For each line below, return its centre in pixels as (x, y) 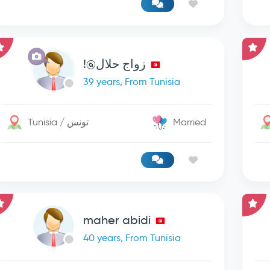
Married (190, 122)
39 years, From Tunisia (132, 82)
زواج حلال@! (115, 64)
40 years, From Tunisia (132, 238)
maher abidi (117, 220)
